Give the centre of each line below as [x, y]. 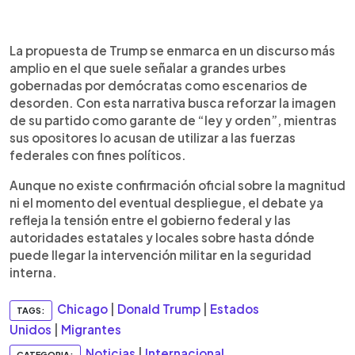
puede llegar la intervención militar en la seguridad [160, 255]
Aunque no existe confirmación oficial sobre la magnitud [177, 185]
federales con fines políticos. [98, 155]
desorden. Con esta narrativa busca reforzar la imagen [173, 103]
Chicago [82, 309]
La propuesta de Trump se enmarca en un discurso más [172, 50]
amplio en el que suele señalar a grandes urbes [148, 68]
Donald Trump [159, 309]
